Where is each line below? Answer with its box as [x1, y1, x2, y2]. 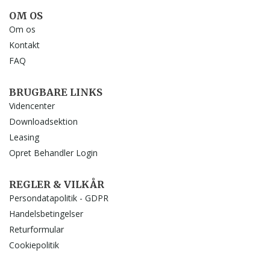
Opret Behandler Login [9, 146, 98, 159]
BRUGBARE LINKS [9, 86, 102, 98]
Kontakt [9, 39, 40, 51]
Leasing [9, 131, 39, 143]
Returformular [9, 223, 64, 235]
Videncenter [9, 99, 55, 111]
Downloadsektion [9, 115, 78, 127]
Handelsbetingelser [9, 207, 83, 219]
